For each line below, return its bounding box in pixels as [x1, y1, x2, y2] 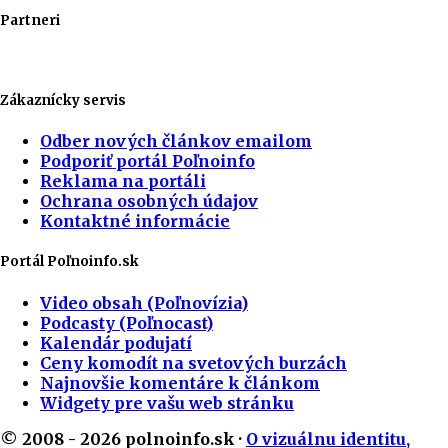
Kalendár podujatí [40, 332, 192, 353]
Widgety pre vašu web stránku [40, 392, 294, 413]
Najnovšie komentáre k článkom [40, 372, 320, 393]
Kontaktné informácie [40, 211, 230, 232]
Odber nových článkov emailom [40, 131, 312, 152]
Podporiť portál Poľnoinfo [40, 151, 255, 172]
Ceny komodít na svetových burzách [40, 352, 347, 373]
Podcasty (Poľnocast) [40, 312, 213, 333]
